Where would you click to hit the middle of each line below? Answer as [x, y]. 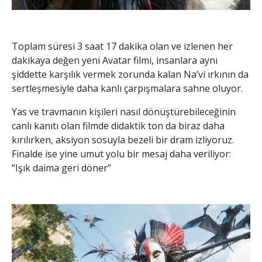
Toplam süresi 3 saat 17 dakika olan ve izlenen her [122, 46]
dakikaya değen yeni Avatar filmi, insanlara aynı [115, 60]
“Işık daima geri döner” [61, 168]
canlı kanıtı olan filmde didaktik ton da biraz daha [118, 125]
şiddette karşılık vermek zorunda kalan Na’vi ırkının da [130, 74]
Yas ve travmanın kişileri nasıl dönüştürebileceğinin [124, 111]
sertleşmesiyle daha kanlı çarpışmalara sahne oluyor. [127, 88]
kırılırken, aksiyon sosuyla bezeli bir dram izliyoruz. [123, 139]
